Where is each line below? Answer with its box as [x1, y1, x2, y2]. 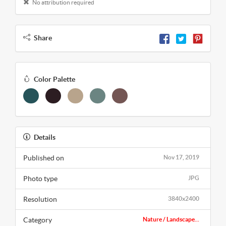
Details [34, 133, 55, 141]
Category [23, 215, 52, 224]
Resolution [23, 195, 57, 203]
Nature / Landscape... [143, 215, 199, 222]
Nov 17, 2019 [163, 153, 199, 160]
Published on [23, 153, 64, 162]
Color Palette [34, 75, 75, 83]
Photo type [23, 174, 58, 183]
